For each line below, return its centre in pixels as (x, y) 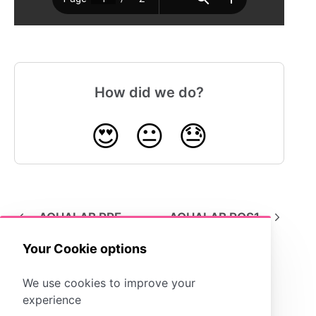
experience (52, 299)
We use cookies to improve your (109, 282)
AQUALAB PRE (80, 218)
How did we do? (150, 93)
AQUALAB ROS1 (215, 218)
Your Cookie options (85, 248)
